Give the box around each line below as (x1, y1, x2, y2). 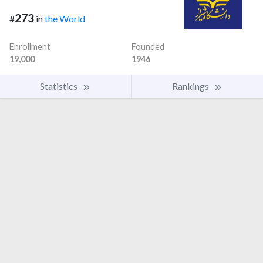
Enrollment (9, 42, 50, 52)
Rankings (172, 80, 211, 92)
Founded (131, 42, 164, 52)
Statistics (40, 80, 79, 92)
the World (45, 13, 85, 25)
